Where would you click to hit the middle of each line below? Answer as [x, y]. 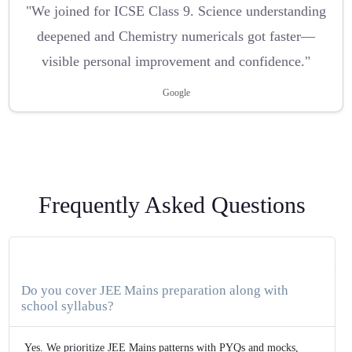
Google [176, 92]
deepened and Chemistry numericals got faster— [176, 36]
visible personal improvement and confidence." [176, 61]
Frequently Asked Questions [172, 204]
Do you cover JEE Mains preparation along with [155, 290]
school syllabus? [68, 306]
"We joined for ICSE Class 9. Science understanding [176, 11]
